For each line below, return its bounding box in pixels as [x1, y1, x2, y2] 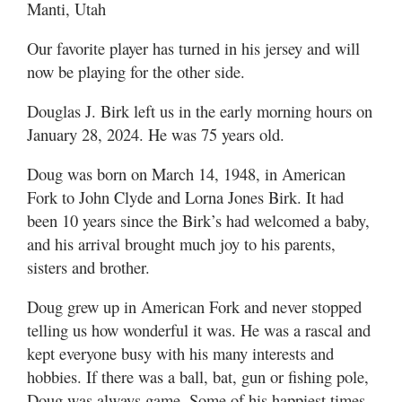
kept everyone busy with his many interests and [27, 341, 334, 364]
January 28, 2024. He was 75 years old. [27, 122, 284, 145]
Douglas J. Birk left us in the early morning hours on [27, 99, 372, 122]
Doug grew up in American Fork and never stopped [27, 294, 362, 318]
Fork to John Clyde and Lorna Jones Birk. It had [27, 185, 344, 208]
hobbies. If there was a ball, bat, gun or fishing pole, [27, 364, 369, 388]
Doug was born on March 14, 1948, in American [27, 162, 345, 185]
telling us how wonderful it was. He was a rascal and [27, 318, 371, 341]
